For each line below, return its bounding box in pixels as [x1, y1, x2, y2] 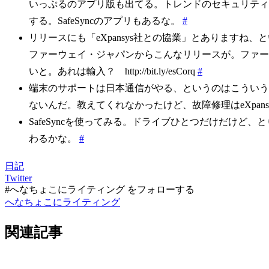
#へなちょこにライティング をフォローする [5, 184, 195, 195]
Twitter [5, 173, 32, 184]
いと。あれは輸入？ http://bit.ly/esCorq [29, 65, 198, 76]
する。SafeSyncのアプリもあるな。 [29, 15, 183, 26]
